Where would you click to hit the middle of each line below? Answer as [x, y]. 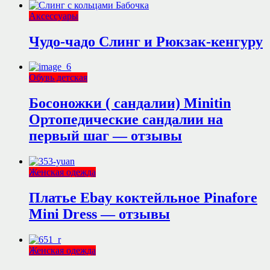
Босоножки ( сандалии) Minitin [130, 103]
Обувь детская [58, 78]
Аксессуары [54, 16]
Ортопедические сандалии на [126, 120]
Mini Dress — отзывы [99, 214]
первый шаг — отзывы [105, 136]
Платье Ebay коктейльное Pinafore [143, 198]
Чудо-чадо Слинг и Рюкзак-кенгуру [146, 41]
